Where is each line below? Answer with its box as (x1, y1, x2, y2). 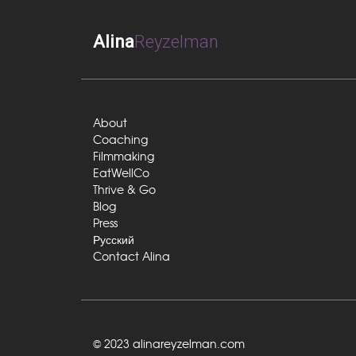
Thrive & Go (93, 181, 156, 197)
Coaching (93, 131, 148, 147)
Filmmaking (93, 148, 154, 164)
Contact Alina (93, 248, 170, 264)
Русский (93, 231, 134, 247)
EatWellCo (93, 164, 149, 180)
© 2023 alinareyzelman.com (93, 335, 245, 351)
